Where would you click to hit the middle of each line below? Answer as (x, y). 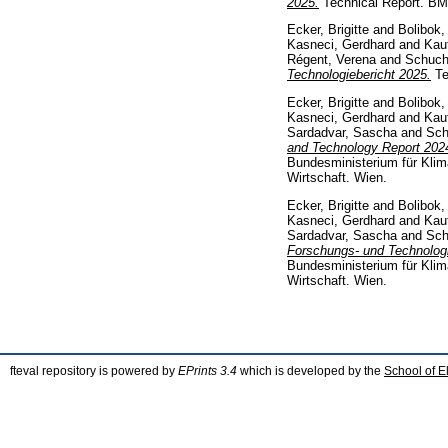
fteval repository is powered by (94, 370)
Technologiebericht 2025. (359, 75)
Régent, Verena (331, 60)
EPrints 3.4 (207, 370)
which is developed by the (310, 370)
